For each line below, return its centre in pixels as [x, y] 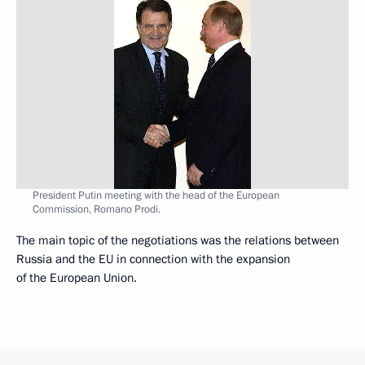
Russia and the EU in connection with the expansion [153, 259]
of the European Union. [77, 278]
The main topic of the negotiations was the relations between [178, 240]
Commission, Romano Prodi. [97, 209]
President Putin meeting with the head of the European [156, 196]
